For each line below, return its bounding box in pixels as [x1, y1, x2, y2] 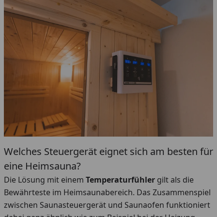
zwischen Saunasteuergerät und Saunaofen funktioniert [4, 200, 210, 210]
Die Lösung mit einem [4, 174, 86, 185]
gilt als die [157, 174, 194, 185]
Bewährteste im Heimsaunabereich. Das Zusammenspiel [4, 187, 211, 198]
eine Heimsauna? [4, 159, 81, 172]
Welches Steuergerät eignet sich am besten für [4, 145, 213, 158]
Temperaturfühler [86, 174, 157, 185]
